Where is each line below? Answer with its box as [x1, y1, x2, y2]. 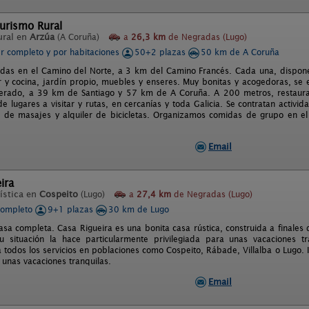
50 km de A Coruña [201, 47, 279, 57]
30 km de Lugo [108, 204, 169, 215]
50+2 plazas [134, 47, 188, 57]
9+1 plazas [48, 204, 96, 215]
